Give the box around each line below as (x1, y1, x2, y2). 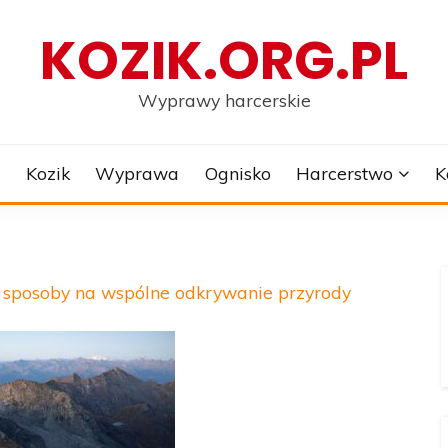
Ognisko (204, 162, 271, 184)
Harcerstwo (296, 162, 394, 184)
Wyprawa (95, 162, 180, 184)
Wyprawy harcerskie (137, 89, 311, 111)
